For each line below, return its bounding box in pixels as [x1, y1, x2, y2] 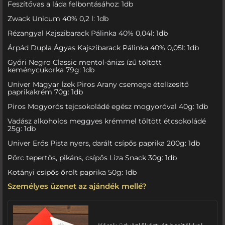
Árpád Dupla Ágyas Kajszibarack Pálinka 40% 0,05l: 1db [8, 43, 199, 52]
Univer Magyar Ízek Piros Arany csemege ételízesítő [8, 79, 189, 89]
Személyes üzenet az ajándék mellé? [8, 181, 147, 191]
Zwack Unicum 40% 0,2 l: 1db [8, 14, 108, 23]
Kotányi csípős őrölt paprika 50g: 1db [8, 167, 137, 177]
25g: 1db [8, 124, 36, 133]
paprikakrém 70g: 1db [8, 87, 83, 96]
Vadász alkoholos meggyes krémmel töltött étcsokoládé [8, 116, 206, 126]
